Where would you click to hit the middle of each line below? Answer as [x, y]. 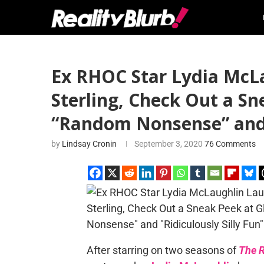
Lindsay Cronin [89, 144]
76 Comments [230, 144]
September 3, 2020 [169, 144]
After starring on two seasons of [162, 250]
